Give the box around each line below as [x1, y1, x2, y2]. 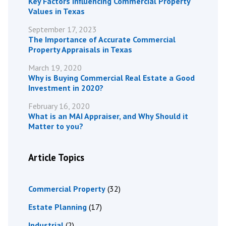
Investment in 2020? [28, 83, 103, 93]
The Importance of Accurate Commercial [28, 34, 176, 45]
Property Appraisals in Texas [28, 44, 132, 55]
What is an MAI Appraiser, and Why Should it [28, 111, 188, 122]
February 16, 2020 [28, 101, 90, 111]
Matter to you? [28, 121, 83, 132]
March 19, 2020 [28, 63, 82, 73]
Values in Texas [28, 6, 85, 17]
